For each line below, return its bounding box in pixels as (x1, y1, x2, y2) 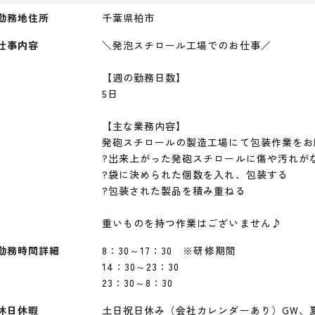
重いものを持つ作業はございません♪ (102, 216, 282, 230)
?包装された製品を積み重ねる (102, 184, 246, 198)
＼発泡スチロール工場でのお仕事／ (102, 38, 271, 52)
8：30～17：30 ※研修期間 (102, 243, 236, 257)
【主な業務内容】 (102, 119, 187, 133)
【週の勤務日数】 (102, 70, 187, 84)
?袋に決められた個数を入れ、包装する (102, 167, 288, 181)
